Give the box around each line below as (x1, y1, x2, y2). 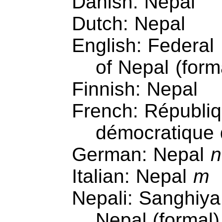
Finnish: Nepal (71, 78, 198, 100)
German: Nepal (71, 143, 211, 165)
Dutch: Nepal (71, 12, 186, 34)
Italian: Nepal (71, 165, 193, 187)
